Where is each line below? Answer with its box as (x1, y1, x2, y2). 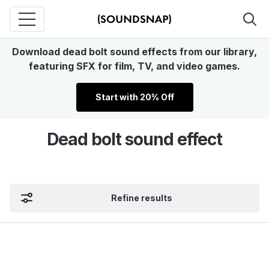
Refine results (111, 193, 172, 203)
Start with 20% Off (95, 92, 174, 102)
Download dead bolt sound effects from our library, (12, 46, 257, 58)
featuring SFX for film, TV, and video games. (29, 60, 240, 72)
